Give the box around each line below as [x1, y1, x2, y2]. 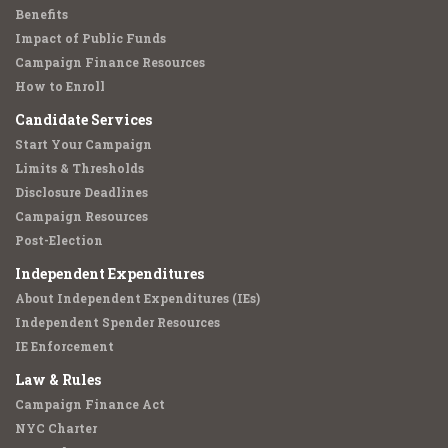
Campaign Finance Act [15, 396, 165, 412]
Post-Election [15, 232, 103, 248]
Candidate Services [15, 110, 152, 129]
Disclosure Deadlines [15, 184, 148, 200]
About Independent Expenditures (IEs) [15, 290, 260, 306]
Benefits [15, 6, 68, 22]
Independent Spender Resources [15, 314, 220, 330]
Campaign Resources [15, 208, 148, 224]
